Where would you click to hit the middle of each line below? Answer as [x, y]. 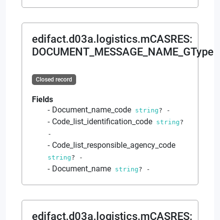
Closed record [54, 79]
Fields [42, 99]
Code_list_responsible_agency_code [114, 145]
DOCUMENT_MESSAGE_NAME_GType [123, 52]
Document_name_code [92, 110]
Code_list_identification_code [102, 121]
